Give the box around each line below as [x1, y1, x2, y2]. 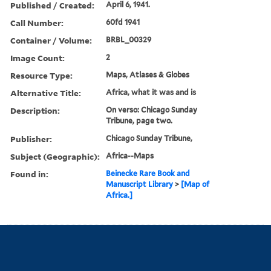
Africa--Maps [106, 151, 154, 160]
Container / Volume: [10, 34, 92, 46]
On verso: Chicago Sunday [106, 105, 198, 114]
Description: [10, 104, 60, 116]
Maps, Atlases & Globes [106, 70, 190, 79]
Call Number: [10, 16, 64, 28]
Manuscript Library [106, 179, 174, 189]
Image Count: [10, 51, 65, 64]
